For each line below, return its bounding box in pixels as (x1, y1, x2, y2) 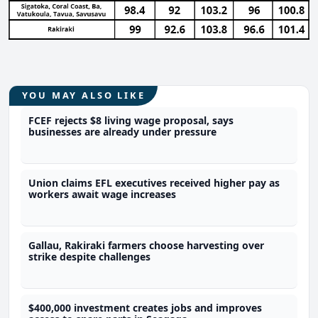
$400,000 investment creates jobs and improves (28, 301, 263, 315)
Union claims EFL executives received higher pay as (28, 176, 280, 190)
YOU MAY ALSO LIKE (21, 89, 146, 102)
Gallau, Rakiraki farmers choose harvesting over (28, 238, 265, 253)
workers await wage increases (28, 187, 177, 202)
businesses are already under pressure (28, 125, 217, 139)
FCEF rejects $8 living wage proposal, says (28, 114, 234, 128)
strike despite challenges (28, 250, 151, 264)
